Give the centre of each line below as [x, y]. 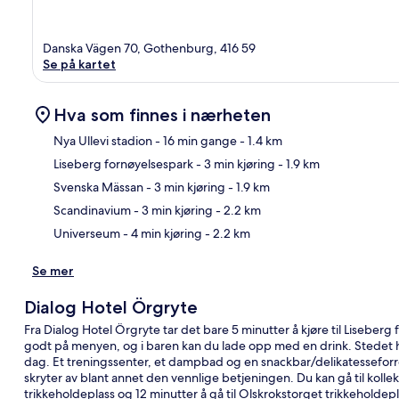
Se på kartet [79, 64]
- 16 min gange [195, 140]
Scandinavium [92, 210]
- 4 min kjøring [161, 233]
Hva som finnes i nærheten [162, 114]
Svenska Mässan [98, 187]
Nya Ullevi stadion [103, 140]
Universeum [87, 233]
